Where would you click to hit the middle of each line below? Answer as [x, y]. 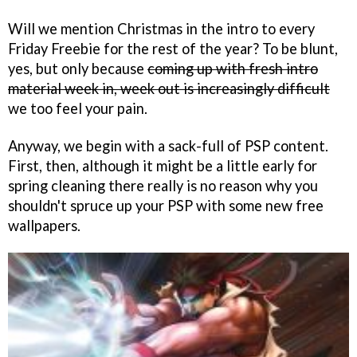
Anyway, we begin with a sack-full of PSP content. [168, 145]
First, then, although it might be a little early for [163, 165]
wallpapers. [44, 225]
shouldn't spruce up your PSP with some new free [166, 205]
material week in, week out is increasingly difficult [169, 88]
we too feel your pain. [78, 108]
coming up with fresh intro [233, 68]
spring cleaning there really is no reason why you [163, 185]
